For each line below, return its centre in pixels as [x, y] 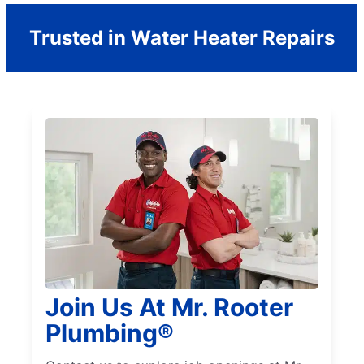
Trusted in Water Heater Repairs [182, 37]
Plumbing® [110, 334]
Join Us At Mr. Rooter [169, 308]
